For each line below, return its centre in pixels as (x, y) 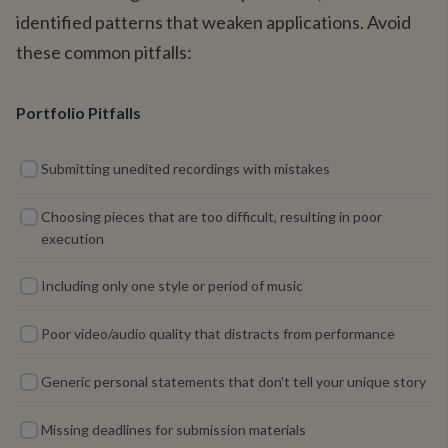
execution (72, 238)
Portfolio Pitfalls (78, 112)
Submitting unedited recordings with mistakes (185, 168)
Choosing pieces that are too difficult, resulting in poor (211, 216)
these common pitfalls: (104, 52)
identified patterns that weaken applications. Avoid (213, 22)
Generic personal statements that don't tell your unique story (233, 381)
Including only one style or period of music (172, 285)
